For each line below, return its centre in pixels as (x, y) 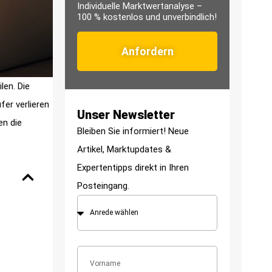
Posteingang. (103, 185)
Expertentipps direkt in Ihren (133, 167)
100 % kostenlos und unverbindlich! (147, 17)
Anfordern (147, 51)
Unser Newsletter (126, 114)
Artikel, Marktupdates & (124, 149)
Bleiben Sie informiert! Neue (133, 131)
